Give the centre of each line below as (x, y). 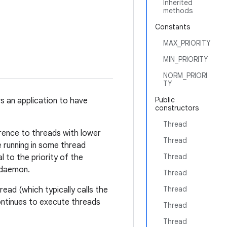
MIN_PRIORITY (185, 59)
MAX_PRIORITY (187, 43)
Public (165, 100)
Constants (173, 27)
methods (178, 11)
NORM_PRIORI (185, 75)
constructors (177, 108)
